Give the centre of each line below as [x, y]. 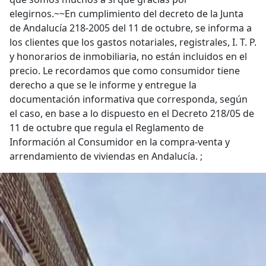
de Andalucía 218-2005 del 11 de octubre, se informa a [131, 28]
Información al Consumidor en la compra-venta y [120, 142]
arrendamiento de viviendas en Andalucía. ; [106, 156]
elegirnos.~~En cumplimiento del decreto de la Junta [126, 14]
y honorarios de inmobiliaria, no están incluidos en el [128, 56]
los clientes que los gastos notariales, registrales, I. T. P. [133, 42]
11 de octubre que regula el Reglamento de [107, 128]
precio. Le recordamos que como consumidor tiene [125, 71]
